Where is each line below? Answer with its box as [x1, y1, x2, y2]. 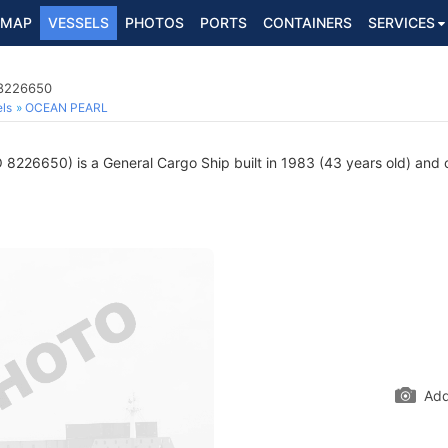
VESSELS [48, 14, 109, 31]
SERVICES [368, 14, 435, 31]
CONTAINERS [263, 14, 352, 31]
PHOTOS [125, 14, 184, 31]
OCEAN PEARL [25, 100, 108, 115]
